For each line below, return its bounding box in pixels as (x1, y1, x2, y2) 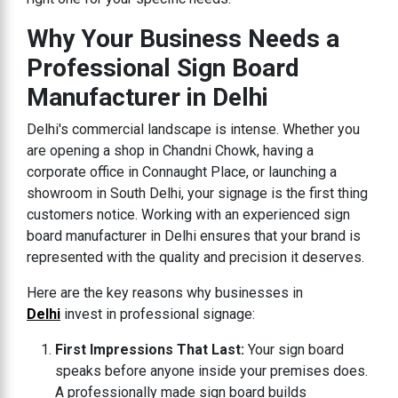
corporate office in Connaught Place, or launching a (27, 163, 337, 180)
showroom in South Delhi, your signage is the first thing (27, 184, 368, 202)
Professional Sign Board (27, 52, 299, 83)
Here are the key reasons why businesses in (27, 283, 303, 301)
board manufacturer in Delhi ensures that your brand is (27, 227, 361, 244)
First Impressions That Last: (55, 340, 248, 358)
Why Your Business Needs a (27, 23, 339, 53)
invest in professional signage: (60, 305, 255, 322)
